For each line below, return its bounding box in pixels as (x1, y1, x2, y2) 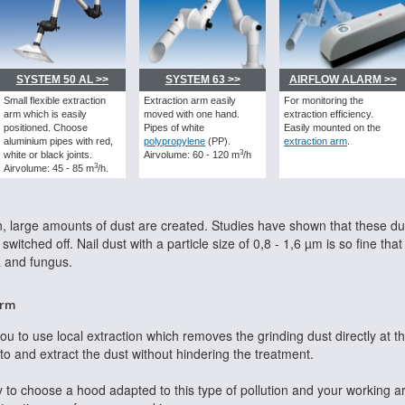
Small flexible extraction (4, 95, 106, 107)
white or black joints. (4, 149, 92, 161)
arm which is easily (4, 108, 87, 120)
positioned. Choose (4, 122, 88, 134)
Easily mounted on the (284, 122, 381, 134)
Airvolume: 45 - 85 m (4, 163, 94, 174)
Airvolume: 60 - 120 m (144, 149, 240, 161)
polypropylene (144, 136, 205, 147)
